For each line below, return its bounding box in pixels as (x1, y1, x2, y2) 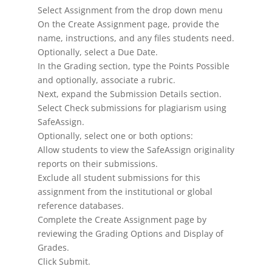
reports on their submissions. (38, 158, 158, 170)
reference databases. (38, 200, 124, 212)
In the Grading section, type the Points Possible (38, 60, 230, 72)
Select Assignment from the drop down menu (38, 4, 223, 16)
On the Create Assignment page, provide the (38, 18, 220, 30)
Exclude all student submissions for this (38, 172, 201, 184)
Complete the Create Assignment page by (38, 214, 207, 226)
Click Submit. (38, 256, 91, 268)
